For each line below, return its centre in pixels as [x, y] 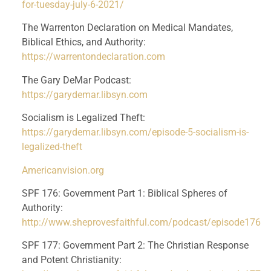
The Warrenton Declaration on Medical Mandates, [127, 28]
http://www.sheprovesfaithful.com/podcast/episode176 [141, 222]
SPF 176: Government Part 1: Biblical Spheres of [124, 193]
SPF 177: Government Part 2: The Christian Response [135, 246]
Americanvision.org [63, 170]
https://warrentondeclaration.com [93, 57]
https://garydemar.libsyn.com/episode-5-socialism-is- [135, 132]
